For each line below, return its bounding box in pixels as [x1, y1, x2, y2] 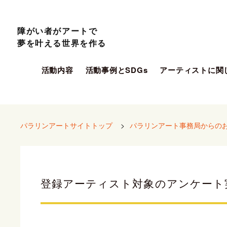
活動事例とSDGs [85, 64, 148, 75]
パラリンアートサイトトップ [20, 120, 112, 130]
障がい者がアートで [17, 25, 98, 36]
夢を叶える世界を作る [17, 37, 107, 49]
